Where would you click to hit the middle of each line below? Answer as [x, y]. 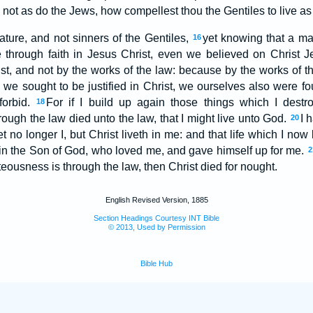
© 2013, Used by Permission [156, 227]
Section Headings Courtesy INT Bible [156, 218]
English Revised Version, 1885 [156, 200]
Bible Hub [156, 263]
